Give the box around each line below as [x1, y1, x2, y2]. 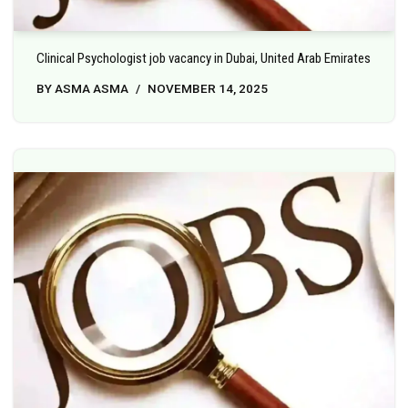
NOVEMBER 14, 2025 [148, 80, 268, 96]
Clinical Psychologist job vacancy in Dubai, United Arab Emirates [36, 49, 371, 66]
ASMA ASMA [55, 80, 128, 96]
